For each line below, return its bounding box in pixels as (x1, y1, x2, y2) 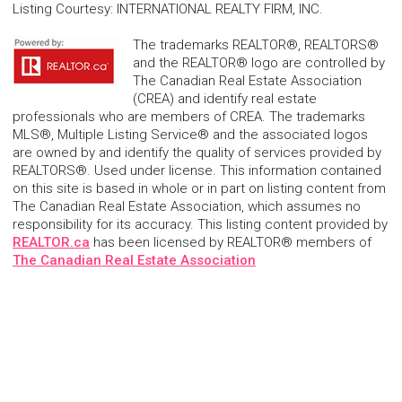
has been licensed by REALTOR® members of (90, 234, 371, 251)
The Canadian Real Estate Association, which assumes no (13, 198, 361, 215)
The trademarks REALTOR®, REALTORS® (133, 37, 379, 54)
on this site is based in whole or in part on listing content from (13, 180, 386, 197)
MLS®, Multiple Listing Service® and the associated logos (13, 127, 368, 144)
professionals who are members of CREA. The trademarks (13, 109, 365, 126)
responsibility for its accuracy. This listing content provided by (13, 216, 388, 233)
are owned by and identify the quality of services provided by (13, 144, 381, 162)
